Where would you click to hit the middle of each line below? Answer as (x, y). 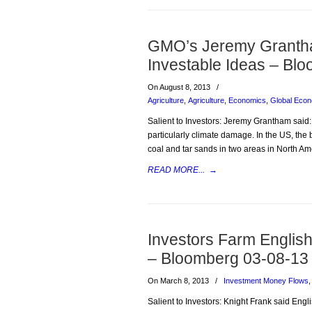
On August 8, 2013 (180, 87)
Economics (247, 100)
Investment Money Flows (266, 281)
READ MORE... (176, 170)
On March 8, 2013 (179, 281)
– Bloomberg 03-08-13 (228, 258)
